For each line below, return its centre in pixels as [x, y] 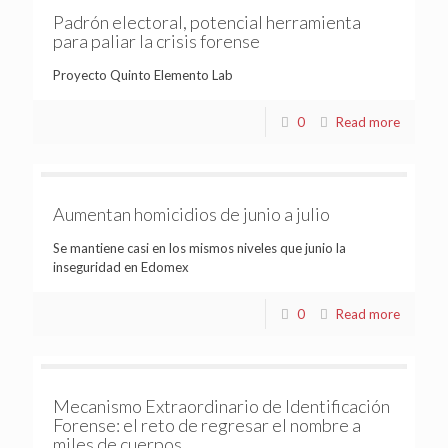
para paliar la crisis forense [156, 40]
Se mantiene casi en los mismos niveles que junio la [199, 247]
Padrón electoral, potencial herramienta [207, 21]
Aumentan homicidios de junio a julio [191, 213]
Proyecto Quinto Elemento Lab [143, 74]
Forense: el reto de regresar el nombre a [207, 424]
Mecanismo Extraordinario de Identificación [221, 405]
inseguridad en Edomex [121, 266]
